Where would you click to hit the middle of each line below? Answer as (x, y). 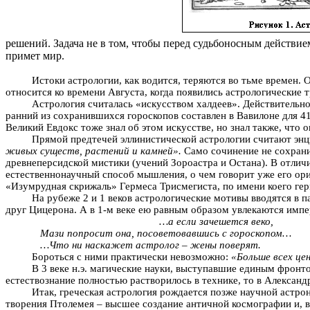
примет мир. (35, 55)
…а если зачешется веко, (216, 221)
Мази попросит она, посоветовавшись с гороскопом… (165, 233)
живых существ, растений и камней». (93, 151)
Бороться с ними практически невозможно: (131, 256)
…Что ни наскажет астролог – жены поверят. (150, 245)
